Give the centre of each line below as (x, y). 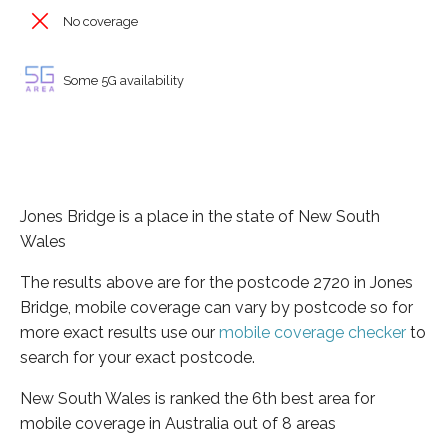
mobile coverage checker (312, 332)
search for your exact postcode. (137, 357)
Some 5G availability (122, 80)
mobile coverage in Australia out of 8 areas (178, 423)
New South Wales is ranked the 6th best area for (197, 398)
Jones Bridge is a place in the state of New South (200, 216)
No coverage (99, 21)
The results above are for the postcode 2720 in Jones (216, 282)
